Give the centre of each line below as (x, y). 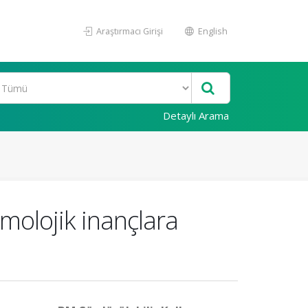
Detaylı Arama (196, 115)
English (212, 31)
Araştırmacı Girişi (129, 31)
